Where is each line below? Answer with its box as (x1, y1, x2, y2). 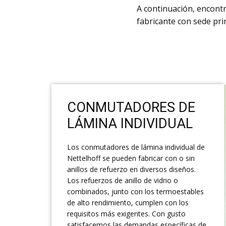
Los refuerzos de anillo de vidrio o (67, 176, 178, 186)
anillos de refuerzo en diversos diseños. (67, 164, 196, 175)
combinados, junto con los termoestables (67, 187, 204, 197)
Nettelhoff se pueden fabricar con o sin (67, 153, 195, 163)
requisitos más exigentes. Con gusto (67, 209, 186, 219)
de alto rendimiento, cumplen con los (67, 198, 189, 208)
